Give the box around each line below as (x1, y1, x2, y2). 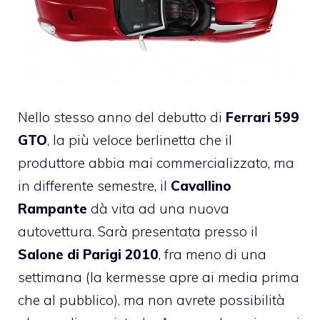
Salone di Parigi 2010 (18, 246, 159, 264)
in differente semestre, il (18, 177, 171, 195)
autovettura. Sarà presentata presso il (18, 223, 258, 241)
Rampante (18, 200, 87, 218)
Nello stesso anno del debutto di (18, 109, 226, 126)
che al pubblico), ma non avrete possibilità (18, 291, 285, 309)
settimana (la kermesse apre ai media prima (18, 269, 299, 286)
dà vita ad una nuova (87, 200, 229, 218)
